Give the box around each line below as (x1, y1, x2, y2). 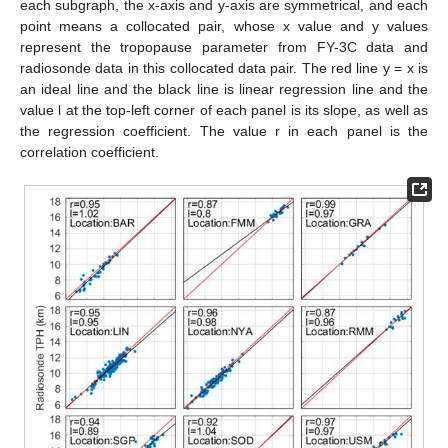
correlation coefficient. (20, 144, 159, 161)
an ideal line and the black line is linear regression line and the (20, 81, 428, 98)
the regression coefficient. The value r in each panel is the (20, 123, 428, 140)
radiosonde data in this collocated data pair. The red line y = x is (20, 60, 428, 77)
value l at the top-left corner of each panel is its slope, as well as (20, 102, 428, 119)
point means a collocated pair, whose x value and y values (20, 18, 428, 35)
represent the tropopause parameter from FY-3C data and (20, 39, 428, 56)
